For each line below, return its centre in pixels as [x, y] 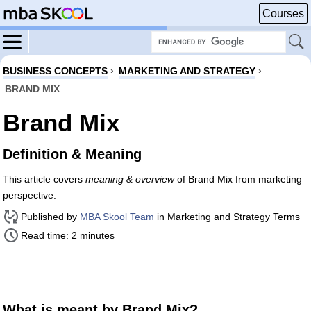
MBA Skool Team [117, 217]
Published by [50, 217]
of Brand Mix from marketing [238, 179]
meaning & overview [130, 179]
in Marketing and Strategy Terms [227, 217]
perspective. [30, 195]
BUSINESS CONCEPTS [55, 71]
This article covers [44, 179]
